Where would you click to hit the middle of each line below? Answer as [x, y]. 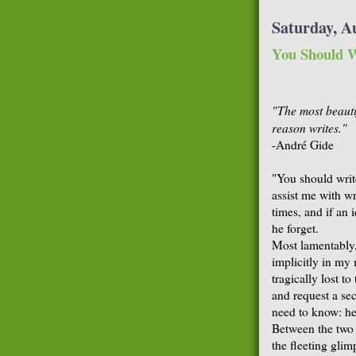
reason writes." [310, 127]
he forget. [295, 228]
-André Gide [303, 144]
